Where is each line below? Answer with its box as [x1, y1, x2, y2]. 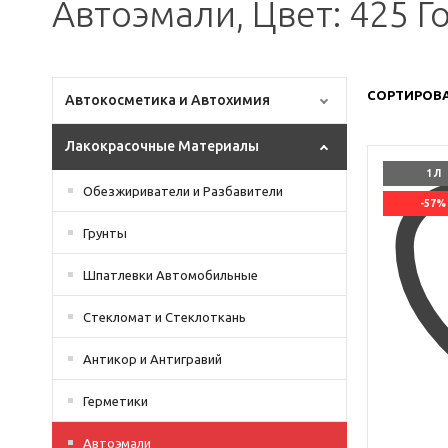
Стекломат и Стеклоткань [83, 310, 246, 324]
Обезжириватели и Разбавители [83, 184, 283, 198]
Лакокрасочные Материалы [65, 138, 259, 154]
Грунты [83, 226, 127, 240]
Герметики [83, 394, 148, 408]
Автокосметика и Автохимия [65, 92, 270, 108]
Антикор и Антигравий [83, 352, 222, 366]
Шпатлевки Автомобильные [83, 268, 258, 282]
